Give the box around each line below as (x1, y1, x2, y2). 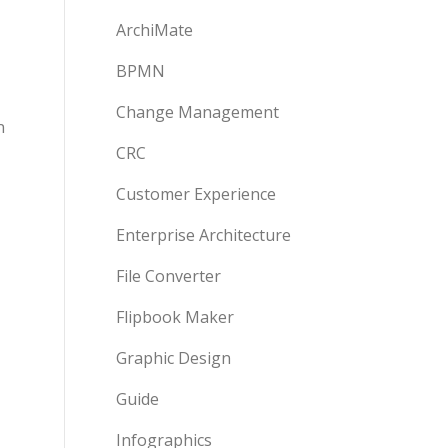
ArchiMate (116, 19, 193, 41)
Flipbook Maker (116, 306, 234, 328)
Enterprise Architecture (116, 224, 291, 246)
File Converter (116, 265, 221, 287)
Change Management (116, 101, 279, 123)
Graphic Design (116, 347, 231, 369)
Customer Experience (116, 183, 276, 205)
